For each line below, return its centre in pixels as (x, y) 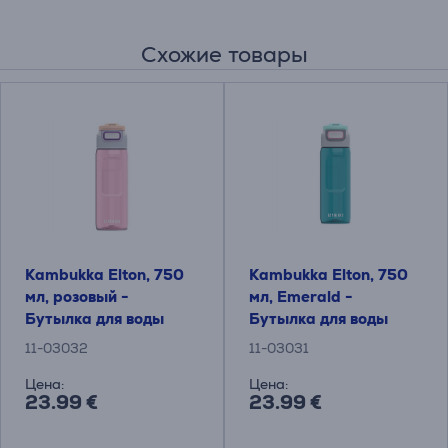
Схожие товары (224, 54)
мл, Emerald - (301, 296)
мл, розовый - (77, 296)
